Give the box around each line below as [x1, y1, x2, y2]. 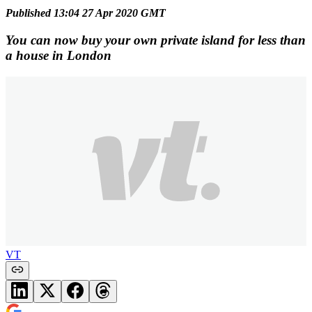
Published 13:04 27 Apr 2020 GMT [6, 7, 166, 19]
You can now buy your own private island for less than [6, 32, 306, 47]
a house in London [6, 47, 111, 63]
